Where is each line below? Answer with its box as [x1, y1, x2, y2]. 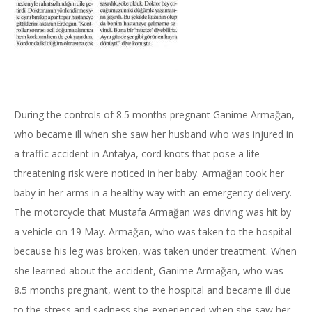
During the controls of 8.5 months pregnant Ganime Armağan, [14, 108, 295, 121]
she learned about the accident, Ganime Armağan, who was [14, 264, 283, 277]
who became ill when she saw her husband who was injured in [14, 127, 294, 141]
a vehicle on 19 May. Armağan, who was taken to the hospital [14, 225, 292, 238]
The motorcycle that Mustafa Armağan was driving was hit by [14, 205, 291, 219]
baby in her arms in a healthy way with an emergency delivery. [14, 186, 292, 199]
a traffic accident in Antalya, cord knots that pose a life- [14, 147, 263, 160]
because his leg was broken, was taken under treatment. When [14, 244, 297, 258]
